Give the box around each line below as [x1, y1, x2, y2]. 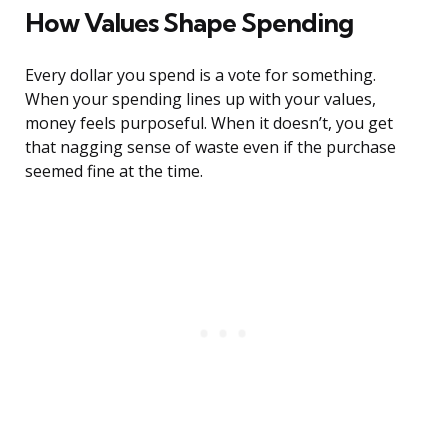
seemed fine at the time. [25, 160, 203, 183]
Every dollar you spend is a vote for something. [25, 64, 376, 87]
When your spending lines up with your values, [25, 88, 376, 111]
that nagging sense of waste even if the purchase [25, 136, 396, 159]
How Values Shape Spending [25, 6, 353, 40]
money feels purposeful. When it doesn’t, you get [25, 112, 393, 135]
